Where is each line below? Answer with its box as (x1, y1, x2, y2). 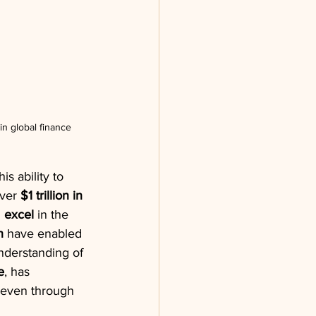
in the (34, 207, 72, 221)
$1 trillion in (20, 188, 86, 202)
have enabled (4, 226, 85, 241)
